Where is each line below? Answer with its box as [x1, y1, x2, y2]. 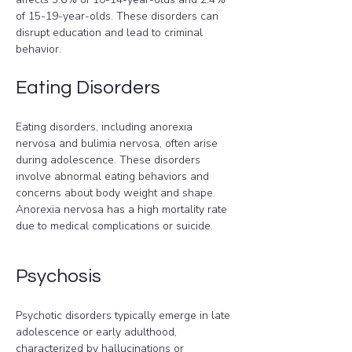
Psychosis [16, 266, 101, 286]
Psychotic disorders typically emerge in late [16, 308, 233, 323]
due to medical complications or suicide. [16, 218, 213, 233]
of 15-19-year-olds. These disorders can [16, 9, 222, 24]
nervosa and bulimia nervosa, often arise [16, 136, 221, 151]
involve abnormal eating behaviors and [16, 169, 212, 184]
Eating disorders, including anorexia [16, 119, 196, 134]
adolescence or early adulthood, [16, 324, 180, 339]
